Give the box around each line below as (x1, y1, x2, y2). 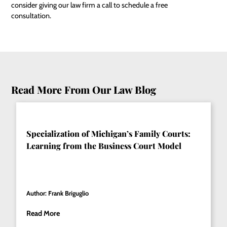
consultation (11, 11, 50, 20)
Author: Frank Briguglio (26, 189, 89, 197)
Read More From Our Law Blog (11, 82, 157, 96)
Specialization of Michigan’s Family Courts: (26, 128, 191, 139)
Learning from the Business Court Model (26, 140, 182, 151)
